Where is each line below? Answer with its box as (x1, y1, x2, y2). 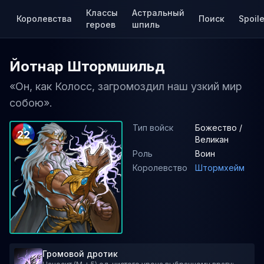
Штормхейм (195, 163, 245, 173)
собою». (9, 97, 52, 109)
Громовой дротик (42, 249, 118, 259)
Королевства (16, 14, 72, 24)
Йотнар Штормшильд (9, 58, 165, 75)
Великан (195, 134, 229, 144)
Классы (86, 8, 118, 18)
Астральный (132, 8, 184, 18)
